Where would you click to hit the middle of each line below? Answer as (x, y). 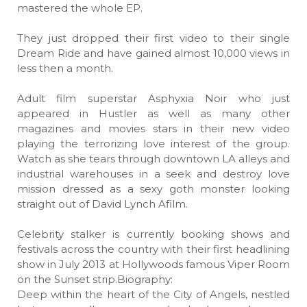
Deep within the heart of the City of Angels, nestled (153, 294)
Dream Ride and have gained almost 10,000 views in (153, 53)
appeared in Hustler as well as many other (153, 113)
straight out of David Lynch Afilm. (102, 204)
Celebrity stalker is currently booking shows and (153, 234)
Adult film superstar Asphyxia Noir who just (153, 98)
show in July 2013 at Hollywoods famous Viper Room (153, 264)
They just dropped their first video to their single (153, 38)
